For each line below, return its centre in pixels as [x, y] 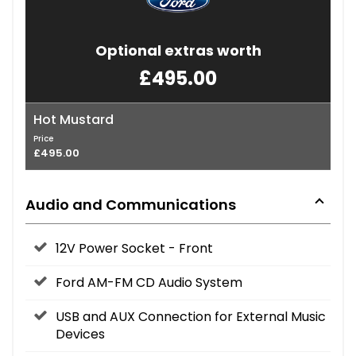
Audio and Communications [131, 204]
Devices [80, 334]
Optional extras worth [178, 50]
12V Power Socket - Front [134, 248]
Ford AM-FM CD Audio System [149, 282]
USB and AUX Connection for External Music [191, 316]
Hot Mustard [74, 119]
